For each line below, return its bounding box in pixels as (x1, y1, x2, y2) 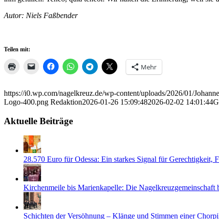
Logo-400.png (4, 97, 48, 106)
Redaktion (50, 97, 82, 106)
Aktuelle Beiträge (4, 115, 73, 126)
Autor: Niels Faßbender (4, 11, 78, 20)
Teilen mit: (4, 45, 30, 53)
